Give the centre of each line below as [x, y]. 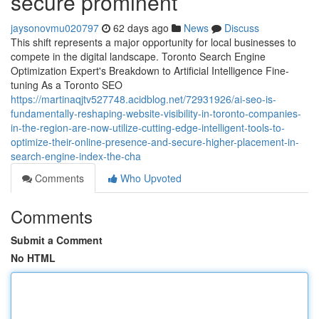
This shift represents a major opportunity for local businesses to [153, 42]
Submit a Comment [57, 240]
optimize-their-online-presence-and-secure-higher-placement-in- [155, 142]
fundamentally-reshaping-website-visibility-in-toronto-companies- [156, 113]
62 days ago [141, 28]
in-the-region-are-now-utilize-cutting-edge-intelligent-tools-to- [148, 127]
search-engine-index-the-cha [76, 156]
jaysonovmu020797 [55, 28]
